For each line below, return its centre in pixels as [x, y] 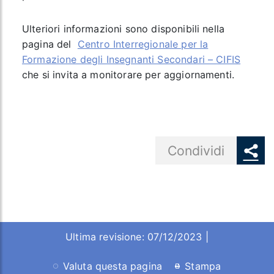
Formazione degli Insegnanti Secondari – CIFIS [131, 59]
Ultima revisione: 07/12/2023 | [137, 237]
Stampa [203, 266]
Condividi [196, 150]
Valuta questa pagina [113, 266]
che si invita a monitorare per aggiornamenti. [128, 75]
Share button [68, 147]
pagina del [50, 44]
